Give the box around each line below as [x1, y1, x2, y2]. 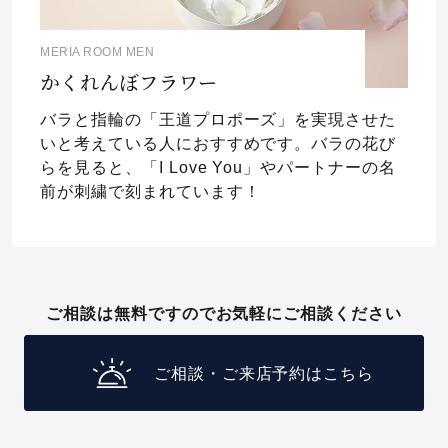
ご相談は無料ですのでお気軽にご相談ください [46, 304, 402, 322]
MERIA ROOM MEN [40, 45, 155, 60]
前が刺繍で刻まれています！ [40, 183, 261, 201]
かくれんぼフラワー [40, 68, 219, 96]
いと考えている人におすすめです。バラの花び [40, 135, 396, 153]
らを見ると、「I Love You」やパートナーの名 [40, 159, 396, 177]
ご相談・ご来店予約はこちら [153, 364, 375, 382]
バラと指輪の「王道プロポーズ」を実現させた [40, 111, 396, 129]
